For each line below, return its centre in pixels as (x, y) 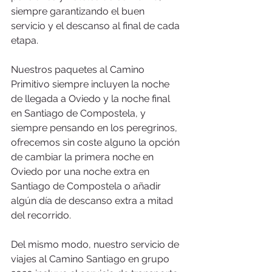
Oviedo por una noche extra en (81, 171)
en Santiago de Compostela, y (80, 113)
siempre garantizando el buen (79, 11)
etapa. (26, 40)
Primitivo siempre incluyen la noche (91, 84)
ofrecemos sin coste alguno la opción (97, 142)
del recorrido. (42, 215)
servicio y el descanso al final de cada (97, 25)
